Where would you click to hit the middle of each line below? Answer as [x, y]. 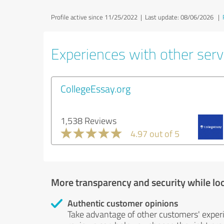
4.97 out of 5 [155, 133]
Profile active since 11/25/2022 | [98, 17]
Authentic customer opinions [123, 203]
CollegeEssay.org [95, 88]
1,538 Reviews [88, 120]
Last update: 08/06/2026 [179, 17]
